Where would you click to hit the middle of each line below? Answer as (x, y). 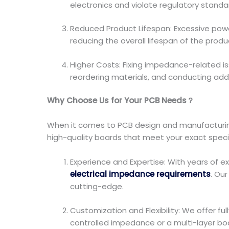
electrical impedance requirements (140, 174)
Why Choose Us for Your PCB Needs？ (121, 100)
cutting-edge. (97, 186)
